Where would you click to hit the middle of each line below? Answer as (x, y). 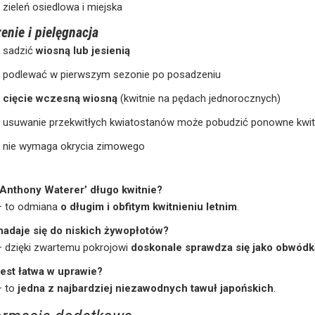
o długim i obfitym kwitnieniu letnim (149, 206)
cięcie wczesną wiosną (60, 98)
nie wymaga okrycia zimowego (74, 146)
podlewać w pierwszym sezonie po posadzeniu (112, 74)
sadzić (20, 50)
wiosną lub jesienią (83, 50)
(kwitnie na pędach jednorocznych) (199, 98)
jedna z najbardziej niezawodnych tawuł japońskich (146, 288)
